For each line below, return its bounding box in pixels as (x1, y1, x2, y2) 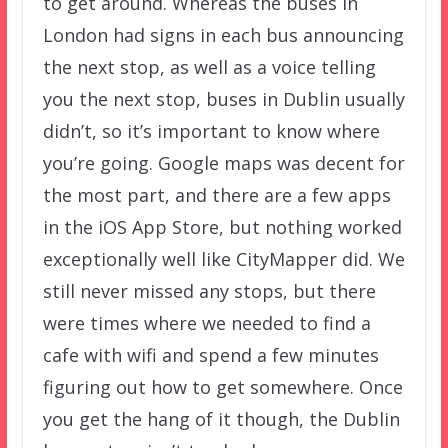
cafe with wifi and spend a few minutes (42, 342, 379, 367)
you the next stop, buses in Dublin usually (42, 86, 405, 111)
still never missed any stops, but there (42, 278, 376, 303)
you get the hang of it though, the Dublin (42, 406, 400, 431)
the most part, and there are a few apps (42, 182, 391, 207)
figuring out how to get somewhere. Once (42, 374, 403, 399)
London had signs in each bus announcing (42, 22, 404, 47)
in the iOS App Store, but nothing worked (42, 214, 402, 239)
